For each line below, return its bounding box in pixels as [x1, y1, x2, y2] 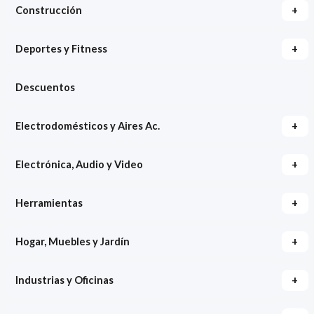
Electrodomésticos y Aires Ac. [15, 120, 160, 132]
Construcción [15, 4, 82, 17]
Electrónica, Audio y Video [15, 158, 143, 171]
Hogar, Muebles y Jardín [15, 235, 130, 248]
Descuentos [15, 81, 75, 94]
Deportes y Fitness [15, 43, 107, 55]
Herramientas [15, 197, 83, 210]
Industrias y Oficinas [15, 274, 114, 287]
